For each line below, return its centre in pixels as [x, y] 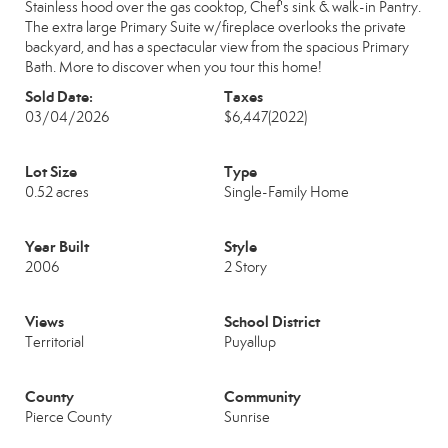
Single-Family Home [286, 192]
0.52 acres [57, 192]
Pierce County [68, 417]
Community [262, 396]
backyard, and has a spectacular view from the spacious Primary [217, 47]
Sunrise [247, 417]
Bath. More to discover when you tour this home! [173, 67]
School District [272, 321]
